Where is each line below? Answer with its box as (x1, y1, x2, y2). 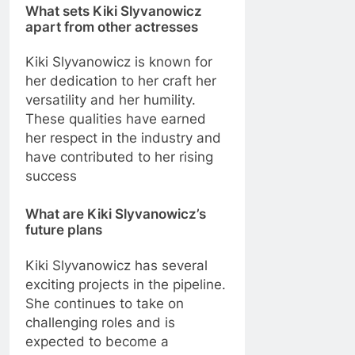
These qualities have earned (25, 111, 206, 128)
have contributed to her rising (25, 149, 213, 166)
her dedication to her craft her (25, 73, 216, 90)
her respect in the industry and (25, 130, 221, 147)
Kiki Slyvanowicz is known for (25, 54, 212, 71)
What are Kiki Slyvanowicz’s (25, 205, 206, 222)
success (25, 168, 77, 185)
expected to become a (25, 333, 169, 349)
